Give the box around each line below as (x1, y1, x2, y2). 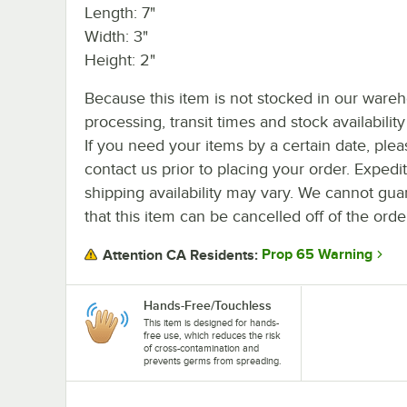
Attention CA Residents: (103, 246, 258, 263)
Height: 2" (84, 50, 155, 69)
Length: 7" (84, 3, 155, 22)
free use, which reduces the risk (144, 329, 281, 341)
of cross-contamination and (144, 342, 259, 353)
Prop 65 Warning (262, 246, 372, 263)
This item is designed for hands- (144, 316, 279, 328)
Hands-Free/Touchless (144, 297, 272, 313)
